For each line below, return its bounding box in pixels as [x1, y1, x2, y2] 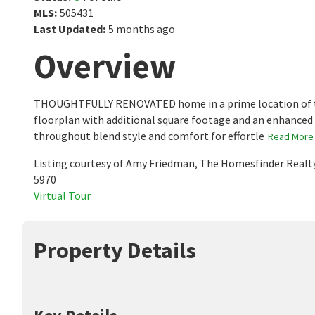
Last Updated [34, 22, 103, 36]
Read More [268, 130, 314, 143]
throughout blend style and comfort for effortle [34, 129, 264, 143]
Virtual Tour [34, 188, 91, 202]
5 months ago [108, 22, 175, 36]
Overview [34, 45, 176, 87]
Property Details [34, 236, 196, 264]
